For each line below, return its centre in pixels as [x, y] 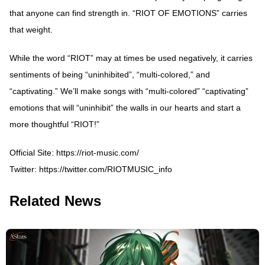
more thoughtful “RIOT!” [54, 124]
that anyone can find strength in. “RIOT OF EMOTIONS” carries [128, 13]
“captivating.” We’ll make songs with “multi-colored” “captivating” [129, 91]
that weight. [31, 29]
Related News [55, 201]
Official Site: [33, 152]
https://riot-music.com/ [98, 152]
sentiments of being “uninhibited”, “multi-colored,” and [110, 74]
